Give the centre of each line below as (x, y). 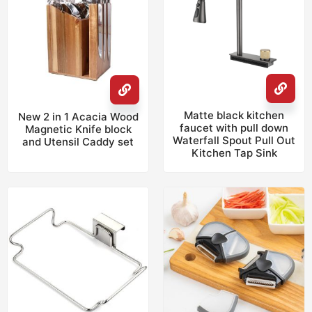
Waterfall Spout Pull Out (234, 140)
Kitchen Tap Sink (234, 153)
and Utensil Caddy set (78, 142)
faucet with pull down (234, 128)
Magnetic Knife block (78, 130)
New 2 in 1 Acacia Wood (78, 117)
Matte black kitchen (234, 115)
